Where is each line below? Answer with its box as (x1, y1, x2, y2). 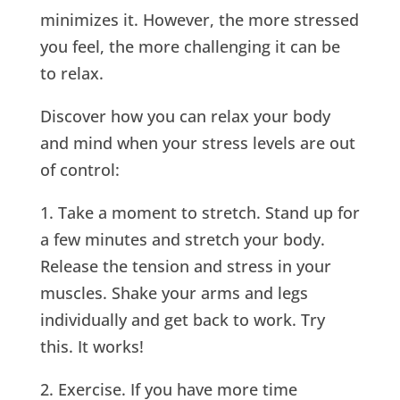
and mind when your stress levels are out (39, 131, 355, 154)
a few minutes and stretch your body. (39, 228, 325, 250)
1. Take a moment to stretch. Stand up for (39, 201, 360, 223)
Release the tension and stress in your (39, 254, 331, 277)
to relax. (39, 62, 104, 84)
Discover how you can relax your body (39, 104, 330, 127)
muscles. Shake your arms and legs (39, 281, 308, 304)
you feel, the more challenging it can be (39, 35, 340, 57)
